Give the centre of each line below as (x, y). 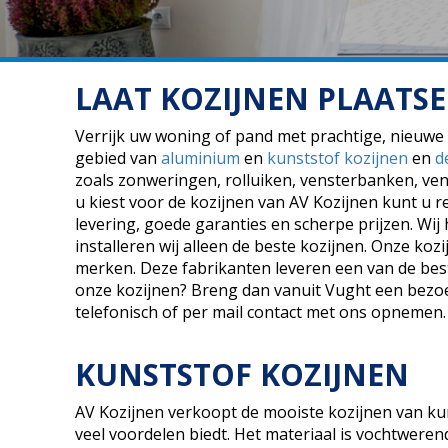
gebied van (117, 157)
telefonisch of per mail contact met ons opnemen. (260, 311)
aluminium (200, 157)
